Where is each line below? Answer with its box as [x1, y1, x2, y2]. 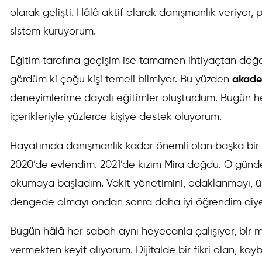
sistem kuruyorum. [10, 26, 96, 37]
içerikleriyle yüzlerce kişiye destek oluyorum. [10, 112, 222, 122]
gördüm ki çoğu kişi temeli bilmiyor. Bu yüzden [10, 74, 233, 85]
